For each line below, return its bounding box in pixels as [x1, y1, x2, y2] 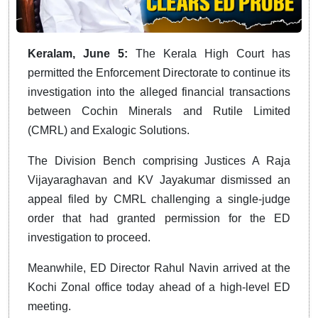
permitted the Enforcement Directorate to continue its [28, 66, 290, 79]
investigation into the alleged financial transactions [28, 85, 290, 98]
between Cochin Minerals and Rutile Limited [28, 104, 290, 117]
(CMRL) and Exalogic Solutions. [28, 124, 190, 136]
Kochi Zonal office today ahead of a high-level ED [28, 280, 290, 293]
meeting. [28, 300, 71, 312]
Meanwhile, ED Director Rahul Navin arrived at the [28, 261, 290, 274]
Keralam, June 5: [28, 47, 136, 60]
